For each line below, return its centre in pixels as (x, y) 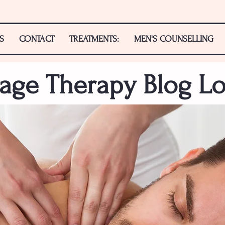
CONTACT (37, 39)
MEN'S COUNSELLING (174, 39)
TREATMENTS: (94, 39)
